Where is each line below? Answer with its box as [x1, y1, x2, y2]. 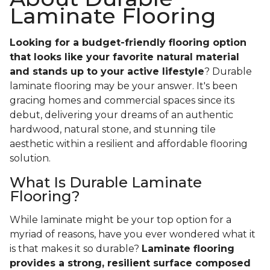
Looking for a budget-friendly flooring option [10, 37, 246, 49]
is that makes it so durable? [10, 243, 142, 255]
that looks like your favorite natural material [10, 51, 239, 63]
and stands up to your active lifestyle [10, 66, 204, 78]
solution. [10, 152, 51, 165]
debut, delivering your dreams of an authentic [10, 109, 233, 121]
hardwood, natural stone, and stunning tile [10, 124, 216, 136]
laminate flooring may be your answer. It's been [10, 80, 237, 92]
